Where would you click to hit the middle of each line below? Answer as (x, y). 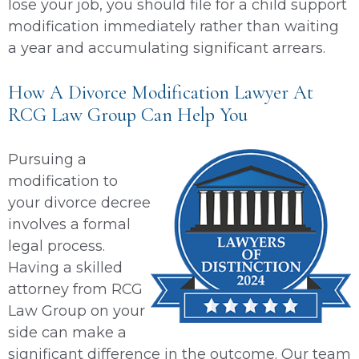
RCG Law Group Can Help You (128, 115)
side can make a (67, 332)
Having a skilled (65, 267)
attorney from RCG (75, 289)
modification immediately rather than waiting (173, 26)
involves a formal (69, 224)
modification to (63, 181)
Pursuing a (47, 159)
